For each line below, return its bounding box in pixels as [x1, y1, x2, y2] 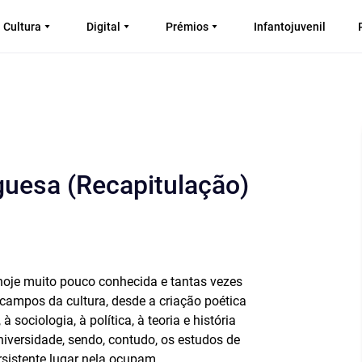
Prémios [166, 19, 208, 33]
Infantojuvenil [254, 19, 326, 33]
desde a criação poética [108, 293, 246, 309]
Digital [86, 19, 120, 33]
